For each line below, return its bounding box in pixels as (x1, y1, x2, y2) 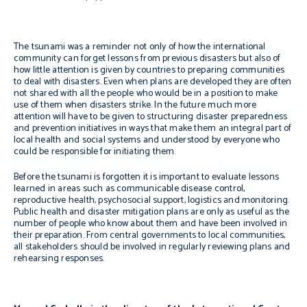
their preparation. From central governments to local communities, (14, 228, 286, 243)
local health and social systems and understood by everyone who (14, 132, 280, 148)
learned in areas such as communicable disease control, (14, 181, 245, 197)
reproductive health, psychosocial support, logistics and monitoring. (14, 193, 290, 208)
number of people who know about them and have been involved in (14, 216, 288, 232)
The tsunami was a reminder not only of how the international (14, 39, 266, 55)
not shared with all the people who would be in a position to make (14, 86, 278, 101)
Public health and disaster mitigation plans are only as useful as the (14, 204, 290, 220)
